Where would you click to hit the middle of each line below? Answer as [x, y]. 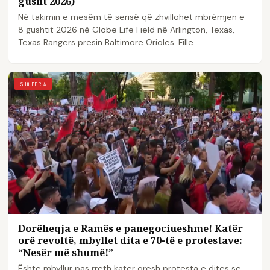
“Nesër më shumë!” [66, 253]
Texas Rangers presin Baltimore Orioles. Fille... [108, 42]
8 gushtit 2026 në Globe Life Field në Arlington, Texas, [126, 29]
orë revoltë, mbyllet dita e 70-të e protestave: [130, 241]
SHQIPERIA [33, 83]
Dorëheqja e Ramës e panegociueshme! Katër [130, 229]
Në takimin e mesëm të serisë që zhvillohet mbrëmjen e [131, 17]
